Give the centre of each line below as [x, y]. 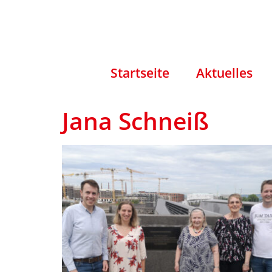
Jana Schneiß [135, 120]
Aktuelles [224, 73]
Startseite [140, 73]
